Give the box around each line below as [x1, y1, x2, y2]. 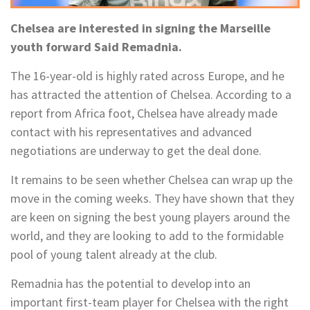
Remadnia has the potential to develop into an [10, 275, 250, 291]
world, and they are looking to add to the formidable [10, 227, 284, 244]
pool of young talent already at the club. [10, 246, 217, 262]
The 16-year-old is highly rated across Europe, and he [10, 67, 284, 84]
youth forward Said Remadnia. [10, 38, 185, 55]
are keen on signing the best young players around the [10, 208, 290, 225]
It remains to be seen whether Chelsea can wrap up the [10, 171, 293, 188]
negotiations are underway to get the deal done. [10, 142, 262, 158]
